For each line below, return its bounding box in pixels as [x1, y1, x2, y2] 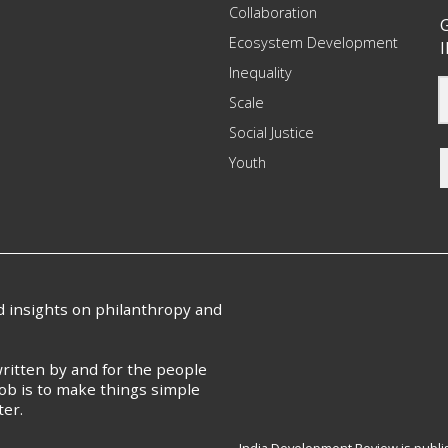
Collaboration [229, 3, 318, 22]
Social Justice [229, 123, 315, 142]
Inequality [229, 63, 293, 82]
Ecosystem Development [229, 33, 399, 52]
